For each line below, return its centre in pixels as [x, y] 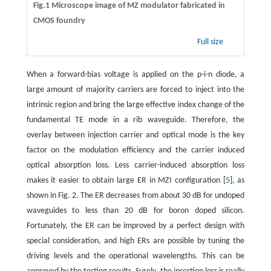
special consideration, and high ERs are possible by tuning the [135, 241]
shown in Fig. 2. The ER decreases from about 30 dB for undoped [135, 195]
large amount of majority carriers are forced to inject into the [135, 90]
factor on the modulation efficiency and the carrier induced [135, 150]
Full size [211, 42]
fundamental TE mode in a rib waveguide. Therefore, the [135, 120]
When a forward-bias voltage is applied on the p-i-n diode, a [135, 74]
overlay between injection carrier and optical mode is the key [135, 135]
